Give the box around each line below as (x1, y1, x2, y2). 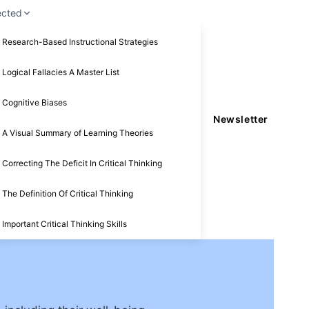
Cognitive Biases (2, 97, 68, 108)
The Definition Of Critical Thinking (2, 188, 134, 199)
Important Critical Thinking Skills (2, 218, 128, 229)
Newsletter (213, 113, 268, 126)
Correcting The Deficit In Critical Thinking (2, 157, 163, 168)
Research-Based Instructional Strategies (2, 36, 159, 47)
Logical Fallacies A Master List (2, 66, 120, 77)
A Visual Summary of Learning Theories (2, 127, 154, 138)
